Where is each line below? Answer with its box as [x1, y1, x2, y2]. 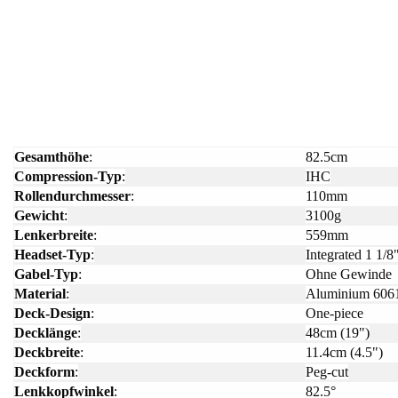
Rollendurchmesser [14, 188, 131, 204]
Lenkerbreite [14, 227, 93, 243]
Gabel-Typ [14, 267, 78, 283]
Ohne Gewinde [306, 267, 392, 283]
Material [14, 286, 66, 302]
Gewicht [14, 208, 64, 224]
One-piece [306, 306, 363, 322]
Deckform [14, 364, 75, 380]
